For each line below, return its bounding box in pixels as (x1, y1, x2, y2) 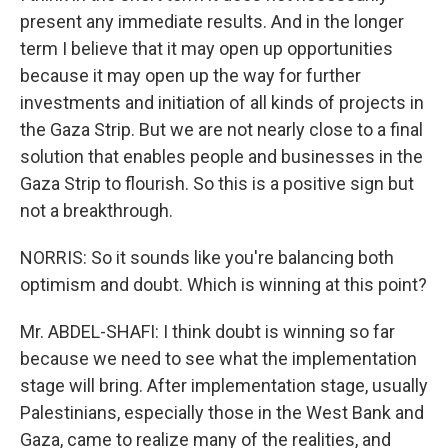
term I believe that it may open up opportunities (20, 38, 393, 59)
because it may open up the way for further (20, 65, 361, 86)
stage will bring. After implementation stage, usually (20, 375, 428, 396)
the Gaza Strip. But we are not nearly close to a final (20, 119, 423, 140)
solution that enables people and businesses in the (20, 146, 423, 167)
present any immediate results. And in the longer (20, 11, 404, 32)
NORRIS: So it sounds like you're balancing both (20, 247, 394, 268)
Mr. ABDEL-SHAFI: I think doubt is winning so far (20, 321, 395, 342)
